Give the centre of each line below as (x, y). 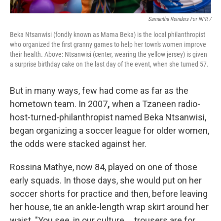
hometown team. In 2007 (59, 104)
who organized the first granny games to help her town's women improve (108, 44)
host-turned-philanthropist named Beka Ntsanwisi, (108, 117)
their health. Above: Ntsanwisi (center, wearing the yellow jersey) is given (109, 54)
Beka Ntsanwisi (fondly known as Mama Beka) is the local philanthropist (108, 35)
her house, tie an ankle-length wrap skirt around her (109, 207)
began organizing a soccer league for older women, (110, 130)
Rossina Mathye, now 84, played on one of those (104, 167)
